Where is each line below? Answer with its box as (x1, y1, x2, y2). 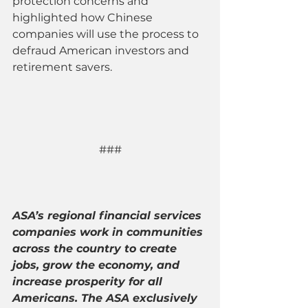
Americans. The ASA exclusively (12, 291, 201, 305)
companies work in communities (12, 225, 206, 239)
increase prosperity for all (12, 274, 166, 288)
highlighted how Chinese (12, 10, 155, 24)
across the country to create (12, 241, 180, 255)
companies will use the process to (12, 27, 201, 41)
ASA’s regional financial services (12, 208, 205, 222)
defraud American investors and (12, 43, 192, 57)
